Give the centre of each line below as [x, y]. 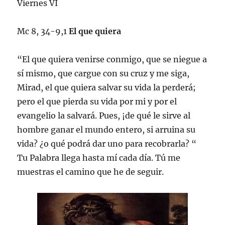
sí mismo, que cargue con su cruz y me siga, [103, 73]
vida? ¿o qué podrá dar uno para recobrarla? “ [107, 143]
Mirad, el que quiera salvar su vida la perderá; [107, 87]
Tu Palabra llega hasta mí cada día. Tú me [99, 157]
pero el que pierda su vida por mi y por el [97, 101]
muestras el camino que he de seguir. [91, 172]
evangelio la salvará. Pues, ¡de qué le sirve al [104, 115]
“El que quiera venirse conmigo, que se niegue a [112, 59]
